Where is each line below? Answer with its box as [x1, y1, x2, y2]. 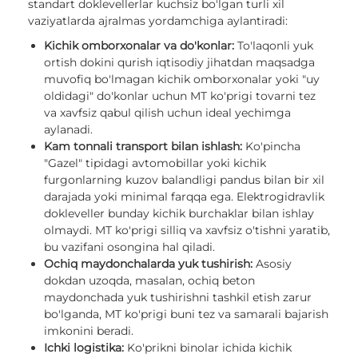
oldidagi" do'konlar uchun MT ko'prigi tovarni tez [44, 89, 316, 104]
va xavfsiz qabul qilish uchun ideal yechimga [44, 105, 291, 121]
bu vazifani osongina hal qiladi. [44, 240, 215, 255]
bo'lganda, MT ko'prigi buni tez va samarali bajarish [44, 307, 328, 322]
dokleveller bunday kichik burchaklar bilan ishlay [44, 206, 314, 221]
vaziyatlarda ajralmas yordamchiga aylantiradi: [28, 14, 288, 29]
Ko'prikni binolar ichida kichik [124, 340, 292, 356]
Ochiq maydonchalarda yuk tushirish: [44, 257, 253, 272]
